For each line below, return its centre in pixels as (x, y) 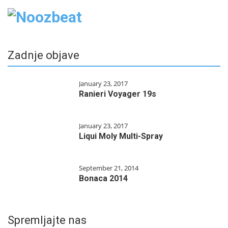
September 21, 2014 (109, 168)
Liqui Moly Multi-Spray (121, 136)
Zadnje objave (44, 55)
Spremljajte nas (47, 220)
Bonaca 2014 (103, 179)
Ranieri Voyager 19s (118, 94)
